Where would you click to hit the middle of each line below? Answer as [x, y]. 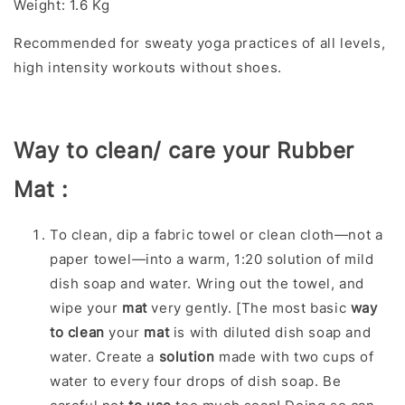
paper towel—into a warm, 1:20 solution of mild [212, 259]
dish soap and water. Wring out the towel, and [207, 284]
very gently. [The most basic [249, 308]
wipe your [86, 308]
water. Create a [104, 357]
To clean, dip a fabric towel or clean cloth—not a [217, 235]
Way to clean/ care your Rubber [184, 151]
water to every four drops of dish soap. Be [196, 381]
